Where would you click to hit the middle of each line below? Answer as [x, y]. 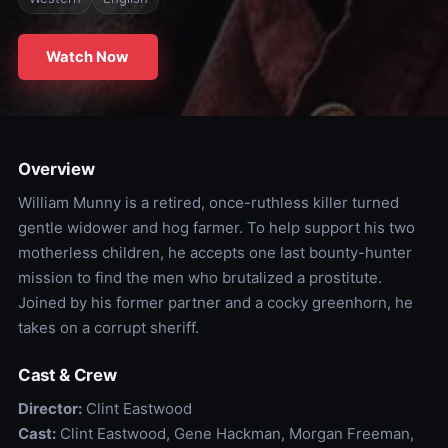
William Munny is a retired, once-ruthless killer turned [208, 202]
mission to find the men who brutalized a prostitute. [199, 277]
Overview [56, 169]
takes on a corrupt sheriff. [108, 327]
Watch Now [88, 56]
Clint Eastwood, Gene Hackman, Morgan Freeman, [234, 433]
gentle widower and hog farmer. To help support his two [216, 227]
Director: [49, 408]
